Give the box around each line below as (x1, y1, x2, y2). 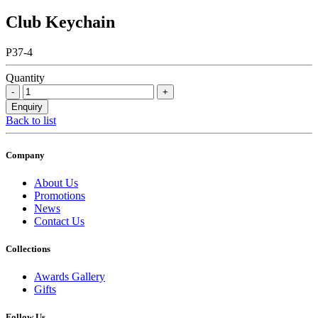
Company (6, 149, 45, 160)
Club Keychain (6, 12, 115, 31)
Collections (6, 243, 50, 255)
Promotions (34, 189, 85, 202)
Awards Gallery (34, 270, 105, 283)
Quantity (6, 71, 45, 84)
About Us (34, 176, 78, 189)
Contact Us (34, 214, 84, 227)
